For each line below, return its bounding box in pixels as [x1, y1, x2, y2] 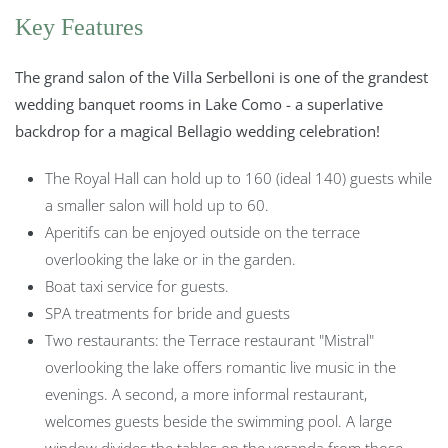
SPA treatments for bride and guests [45, 302, 290, 323]
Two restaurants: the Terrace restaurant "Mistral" [45, 329, 374, 350]
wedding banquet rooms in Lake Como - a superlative [15, 93, 383, 114]
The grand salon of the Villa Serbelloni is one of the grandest [15, 66, 428, 87]
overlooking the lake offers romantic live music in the [45, 356, 396, 377]
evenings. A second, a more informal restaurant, [45, 383, 367, 404]
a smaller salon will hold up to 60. [45, 194, 269, 215]
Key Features [15, 13, 143, 40]
